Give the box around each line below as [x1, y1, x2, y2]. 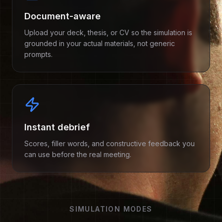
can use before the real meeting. [24, 150, 131, 159]
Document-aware [24, 11, 101, 21]
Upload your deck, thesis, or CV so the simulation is [24, 28, 192, 37]
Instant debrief [24, 122, 90, 132]
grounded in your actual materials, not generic [24, 39, 175, 48]
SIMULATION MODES [69, 205, 153, 213]
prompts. [24, 50, 53, 58]
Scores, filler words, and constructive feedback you [24, 139, 195, 148]
